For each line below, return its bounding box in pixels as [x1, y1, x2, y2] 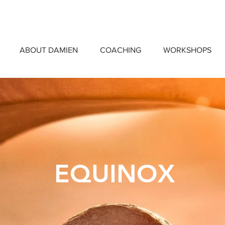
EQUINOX [54, 159, 175, 189]
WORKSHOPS [163, 46, 211, 54]
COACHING [100, 46, 141, 54]
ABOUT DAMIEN [20, 46, 78, 54]
